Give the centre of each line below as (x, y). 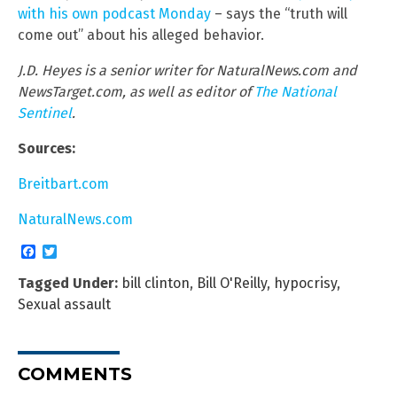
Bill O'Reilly (232, 283)
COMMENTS (75, 374)
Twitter (72, 250)
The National (296, 91)
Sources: (47, 148)
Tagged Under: (68, 283)
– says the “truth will (279, 13)
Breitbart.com (63, 183)
